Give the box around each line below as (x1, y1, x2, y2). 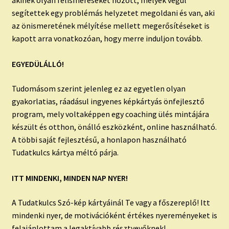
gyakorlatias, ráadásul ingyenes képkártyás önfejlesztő (11, 96, 204, 106)
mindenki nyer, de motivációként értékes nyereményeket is (11, 210, 217, 220)
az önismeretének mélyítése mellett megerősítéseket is (11, 20, 210, 31)
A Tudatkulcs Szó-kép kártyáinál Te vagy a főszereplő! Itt (11, 197, 210, 208)
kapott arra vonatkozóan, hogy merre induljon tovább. (11, 33, 202, 44)
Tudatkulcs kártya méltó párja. (11, 147, 119, 157)
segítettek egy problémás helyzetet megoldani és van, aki (11, 8, 215, 18)
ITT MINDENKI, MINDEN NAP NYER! (11, 172, 128, 183)
